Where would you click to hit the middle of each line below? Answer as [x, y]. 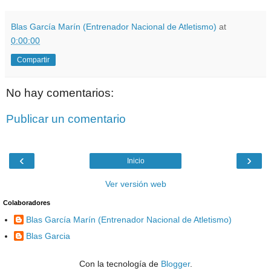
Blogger [175, 263]
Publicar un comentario [66, 119]
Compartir [33, 60]
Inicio [135, 161]
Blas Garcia [48, 236]
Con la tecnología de [120, 263]
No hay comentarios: [60, 93]
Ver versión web [135, 184]
